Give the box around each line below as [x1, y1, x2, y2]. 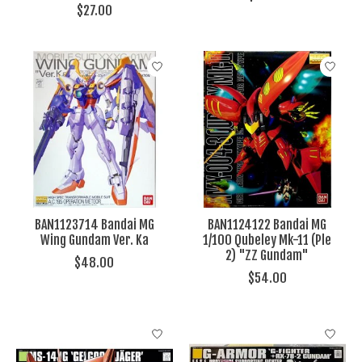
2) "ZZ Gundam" [225, 247, 309, 264]
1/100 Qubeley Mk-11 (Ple [203, 232, 332, 249]
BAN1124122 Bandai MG [208, 217, 327, 234]
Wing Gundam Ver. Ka [40, 232, 149, 249]
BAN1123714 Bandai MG [34, 217, 154, 234]
